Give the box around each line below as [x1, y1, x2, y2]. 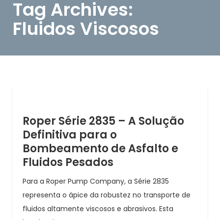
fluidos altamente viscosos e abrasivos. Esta [23, 204, 174, 214]
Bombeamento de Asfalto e [23, 141, 179, 156]
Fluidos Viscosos [13, 16, 160, 41]
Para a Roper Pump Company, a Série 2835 [23, 176, 169, 186]
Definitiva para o [23, 127, 117, 142]
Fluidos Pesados [23, 155, 114, 170]
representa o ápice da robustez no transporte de [23, 190, 191, 200]
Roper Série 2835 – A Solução [23, 113, 185, 129]
